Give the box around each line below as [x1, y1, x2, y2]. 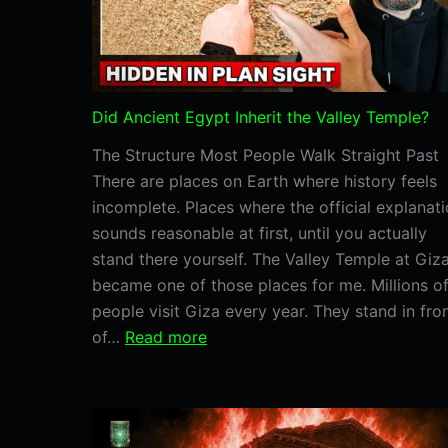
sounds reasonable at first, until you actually [92, 222, 427, 243]
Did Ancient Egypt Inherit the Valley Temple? [92, 106, 429, 127]
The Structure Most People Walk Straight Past [92, 144, 439, 165]
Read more [125, 326, 207, 347]
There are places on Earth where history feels [92, 170, 437, 191]
